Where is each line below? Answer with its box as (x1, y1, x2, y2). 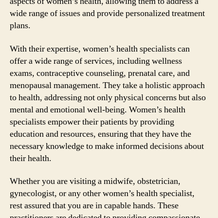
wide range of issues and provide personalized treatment (10, 8, 205, 19)
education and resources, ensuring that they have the (10, 128, 191, 140)
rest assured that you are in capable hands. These (10, 200, 179, 211)
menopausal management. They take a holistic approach (10, 79, 205, 91)
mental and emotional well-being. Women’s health (10, 104, 185, 115)
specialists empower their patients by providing (10, 116, 174, 127)
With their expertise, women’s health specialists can (10, 43, 190, 54)
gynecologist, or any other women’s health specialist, (10, 188, 195, 199)
